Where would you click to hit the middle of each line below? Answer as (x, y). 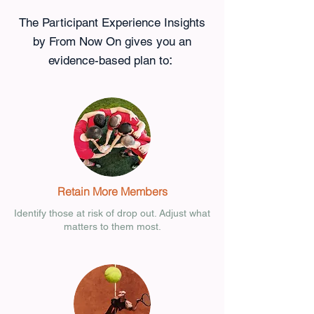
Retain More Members (112, 191)
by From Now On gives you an (112, 41)
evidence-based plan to (109, 60)
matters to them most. (112, 226)
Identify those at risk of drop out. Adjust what (112, 213)
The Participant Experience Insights (112, 22)
